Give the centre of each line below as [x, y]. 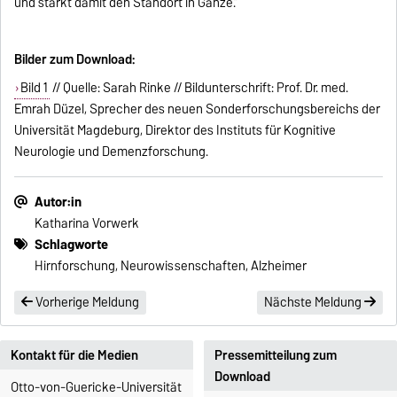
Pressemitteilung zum [276, 355]
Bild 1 [34, 87]
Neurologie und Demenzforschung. [112, 151]
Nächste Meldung [314, 303]
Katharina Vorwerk [87, 223]
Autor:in [58, 202]
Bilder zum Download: [75, 59]
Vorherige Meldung [86, 303]
